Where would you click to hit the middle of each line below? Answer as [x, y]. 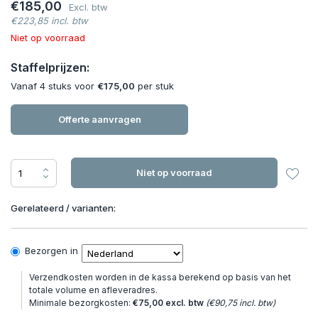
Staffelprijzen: [50, 67]
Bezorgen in [51, 251]
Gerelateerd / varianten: [63, 208]
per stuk [154, 86]
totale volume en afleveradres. [93, 290]
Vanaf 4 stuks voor [54, 86]
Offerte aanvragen [99, 119]
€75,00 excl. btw [168, 303]
